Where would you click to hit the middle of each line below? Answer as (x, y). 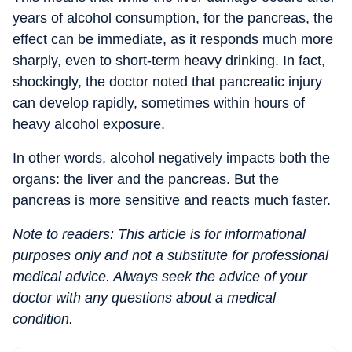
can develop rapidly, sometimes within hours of (159, 103)
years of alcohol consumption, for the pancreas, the (173, 18)
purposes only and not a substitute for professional (170, 255)
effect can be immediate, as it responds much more (173, 39)
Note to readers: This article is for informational (159, 234)
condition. (43, 319)
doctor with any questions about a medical (144, 298)
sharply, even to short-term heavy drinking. (146, 60)
